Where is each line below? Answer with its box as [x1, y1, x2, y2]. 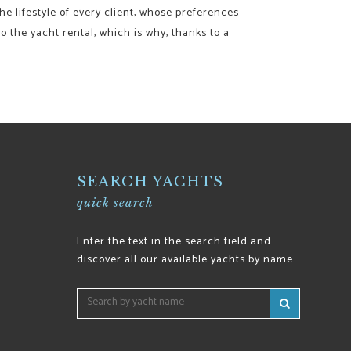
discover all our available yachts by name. [77, 250, 296, 269]
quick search [77, 194, 154, 210]
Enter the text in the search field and [77, 232, 272, 251]
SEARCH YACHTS [77, 172, 224, 190]
